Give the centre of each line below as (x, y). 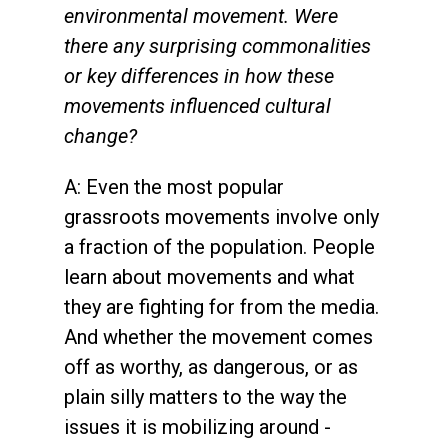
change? (100, 135)
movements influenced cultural (197, 105)
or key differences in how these (199, 75)
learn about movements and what (209, 276)
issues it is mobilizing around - (197, 426)
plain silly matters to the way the (205, 396)
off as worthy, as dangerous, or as (211, 366)
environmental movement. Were (201, 15)
